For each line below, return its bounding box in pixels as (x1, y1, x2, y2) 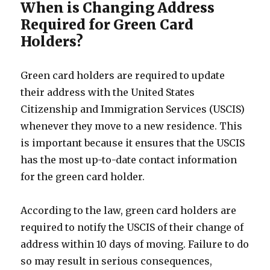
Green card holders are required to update (20, 69, 225, 81)
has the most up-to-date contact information (20, 154, 237, 166)
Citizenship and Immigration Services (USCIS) (20, 103, 245, 115)
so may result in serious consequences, (20, 255, 213, 267)
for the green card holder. (20, 171, 145, 183)
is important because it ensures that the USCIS (20, 137, 245, 149)
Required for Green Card (20, 16, 194, 33)
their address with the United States (20, 86, 195, 98)
